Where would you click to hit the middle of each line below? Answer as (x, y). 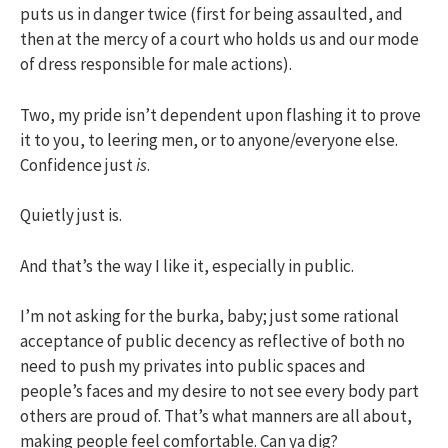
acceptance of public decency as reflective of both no (212, 341)
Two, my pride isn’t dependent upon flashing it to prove (220, 114)
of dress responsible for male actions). (156, 64)
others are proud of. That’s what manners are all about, (216, 416)
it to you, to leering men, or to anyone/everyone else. (209, 139)
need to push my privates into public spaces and (193, 366)
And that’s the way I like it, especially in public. (187, 265)
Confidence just (78, 164)
